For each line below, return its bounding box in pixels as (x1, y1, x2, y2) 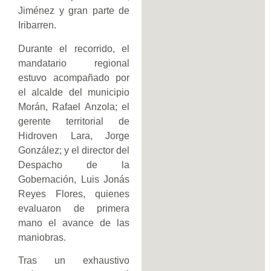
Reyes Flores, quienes (18, 188, 129, 199)
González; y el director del (18, 145, 129, 155)
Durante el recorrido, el (18, 43, 129, 54)
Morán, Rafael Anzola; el (18, 101, 129, 112)
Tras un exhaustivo (18, 255, 129, 266)
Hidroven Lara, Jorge (18, 130, 129, 141)
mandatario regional (18, 57, 129, 68)
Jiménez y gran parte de (18, 5, 129, 16)
